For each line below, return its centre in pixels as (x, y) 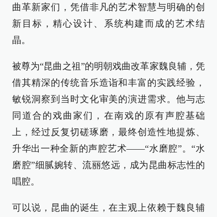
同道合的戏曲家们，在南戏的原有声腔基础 (108, 116)
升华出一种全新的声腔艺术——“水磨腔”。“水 (108, 148)
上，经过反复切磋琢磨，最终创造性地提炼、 (108, 132)
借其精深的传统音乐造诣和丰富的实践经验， (108, 83)
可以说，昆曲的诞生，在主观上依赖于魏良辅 (108, 208)
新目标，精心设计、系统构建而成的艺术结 (108, 23)
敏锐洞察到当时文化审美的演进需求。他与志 (108, 99)
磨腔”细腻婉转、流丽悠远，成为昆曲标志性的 (108, 165)
